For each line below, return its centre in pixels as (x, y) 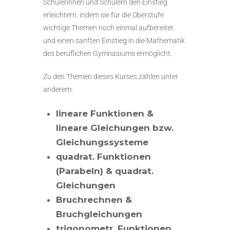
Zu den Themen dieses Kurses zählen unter (111, 76)
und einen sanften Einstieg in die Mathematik (114, 40)
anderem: (58, 89)
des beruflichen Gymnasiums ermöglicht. (108, 53)
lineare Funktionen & (105, 113)
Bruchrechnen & (94, 199)
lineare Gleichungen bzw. (115, 128)
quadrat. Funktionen (103, 156)
